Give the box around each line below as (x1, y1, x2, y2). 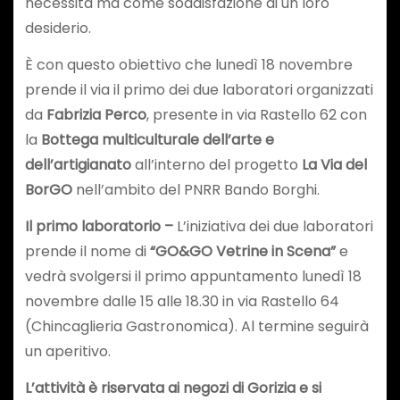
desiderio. (24, 18, 95, 39)
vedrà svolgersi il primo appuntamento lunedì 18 (24, 265, 362, 287)
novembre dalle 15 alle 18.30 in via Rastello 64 (24, 290, 339, 312)
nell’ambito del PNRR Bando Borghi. (71, 179, 323, 201)
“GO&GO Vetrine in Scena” (149, 240, 336, 262)
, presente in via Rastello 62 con (146, 104, 367, 126)
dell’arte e (202, 129, 274, 151)
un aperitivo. (24, 340, 114, 362)
